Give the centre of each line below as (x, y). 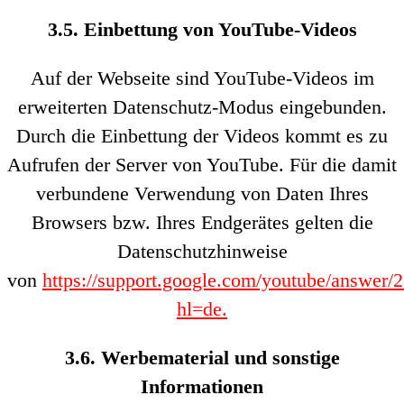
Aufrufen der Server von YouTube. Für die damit (202, 165)
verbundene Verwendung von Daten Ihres (202, 193)
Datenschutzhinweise (202, 251)
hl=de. (202, 309)
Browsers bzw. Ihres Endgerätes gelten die (202, 222)
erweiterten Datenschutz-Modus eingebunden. (202, 107)
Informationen (202, 386)
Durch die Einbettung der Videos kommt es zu (202, 136)
